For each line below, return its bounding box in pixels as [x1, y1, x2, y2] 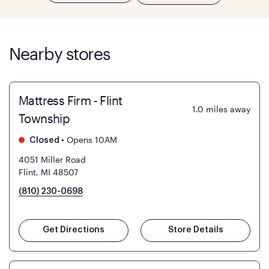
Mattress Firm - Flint [19, 93, 122, 108]
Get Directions [43, 226, 104, 235]
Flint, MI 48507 [19, 167, 78, 178]
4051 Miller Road [19, 154, 86, 165]
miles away [206, 104, 250, 115]
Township [19, 111, 70, 126]
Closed [28, 136, 59, 145]
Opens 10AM [64, 134, 117, 145]
